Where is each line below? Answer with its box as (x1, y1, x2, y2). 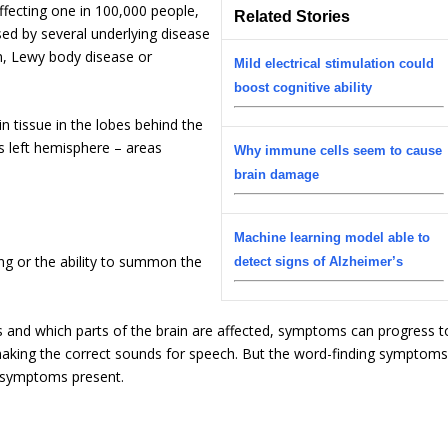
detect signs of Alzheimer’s (234, 253, 404, 269)
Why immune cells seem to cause (234, 142, 443, 158)
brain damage (234, 166, 320, 182)
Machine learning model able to (234, 229, 431, 245)
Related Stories (234, 7, 351, 25)
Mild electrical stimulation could (234, 55, 435, 71)
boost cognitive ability (234, 79, 373, 95)
